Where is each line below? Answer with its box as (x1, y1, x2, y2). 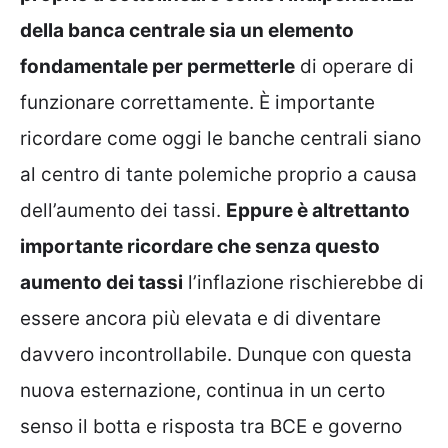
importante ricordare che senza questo (20, 234, 380, 258)
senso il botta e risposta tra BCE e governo (20, 414, 402, 438)
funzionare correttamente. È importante (20, 90, 375, 114)
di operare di (295, 54, 414, 78)
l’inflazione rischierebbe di (183, 270, 424, 294)
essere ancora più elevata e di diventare (20, 306, 381, 330)
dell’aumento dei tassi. (20, 198, 226, 222)
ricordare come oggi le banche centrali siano (20, 126, 421, 150)
